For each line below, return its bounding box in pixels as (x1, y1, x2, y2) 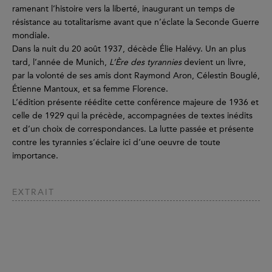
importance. (12, 150, 58, 161)
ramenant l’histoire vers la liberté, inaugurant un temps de (12, 3, 235, 14)
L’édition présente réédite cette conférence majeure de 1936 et (12, 97, 259, 107)
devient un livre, (182, 56, 246, 67)
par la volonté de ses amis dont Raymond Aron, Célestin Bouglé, (12, 70, 260, 81)
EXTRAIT (12, 186, 55, 197)
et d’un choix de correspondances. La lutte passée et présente (12, 123, 254, 134)
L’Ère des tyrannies (109, 56, 182, 67)
